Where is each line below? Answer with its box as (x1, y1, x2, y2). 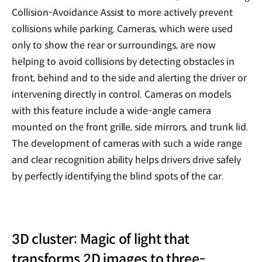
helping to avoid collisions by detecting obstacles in (12, 56, 235, 68)
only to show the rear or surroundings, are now (12, 39, 216, 52)
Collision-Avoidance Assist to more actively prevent (12, 6, 233, 19)
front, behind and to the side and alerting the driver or (12, 72, 247, 85)
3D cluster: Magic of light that (12, 231, 190, 248)
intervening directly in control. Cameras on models (12, 88, 232, 101)
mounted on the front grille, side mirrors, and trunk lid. (12, 121, 249, 134)
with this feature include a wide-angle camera (12, 105, 212, 118)
